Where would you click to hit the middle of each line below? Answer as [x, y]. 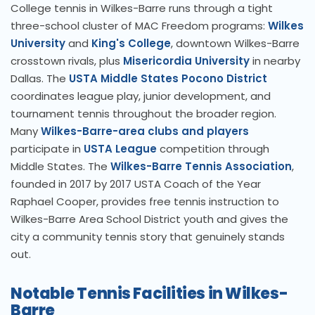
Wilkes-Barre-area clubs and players [145, 131]
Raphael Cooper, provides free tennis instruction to [145, 202]
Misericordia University [186, 61]
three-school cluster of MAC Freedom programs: [139, 26]
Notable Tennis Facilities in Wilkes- [149, 294]
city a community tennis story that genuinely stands [148, 237]
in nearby [275, 61]
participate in [47, 149]
